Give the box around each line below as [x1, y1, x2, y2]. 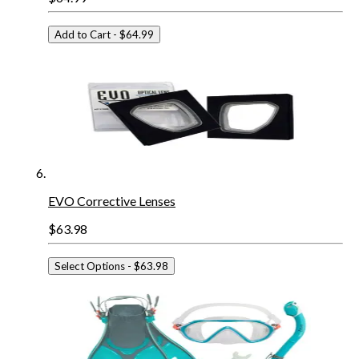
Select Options [54, 259, 125, 272]
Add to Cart [54, 27, 111, 41]
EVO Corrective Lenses [48, 192, 175, 208]
